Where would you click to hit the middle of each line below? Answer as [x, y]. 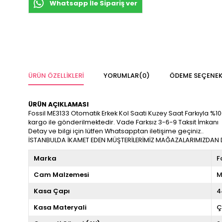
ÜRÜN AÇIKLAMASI [59, 104]
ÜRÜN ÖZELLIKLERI [56, 76]
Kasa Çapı [52, 191]
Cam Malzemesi [61, 175]
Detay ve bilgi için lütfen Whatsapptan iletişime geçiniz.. [117, 131]
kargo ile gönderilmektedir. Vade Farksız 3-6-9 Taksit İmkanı [124, 122]
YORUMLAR [121, 76]
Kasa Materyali [60, 207]
